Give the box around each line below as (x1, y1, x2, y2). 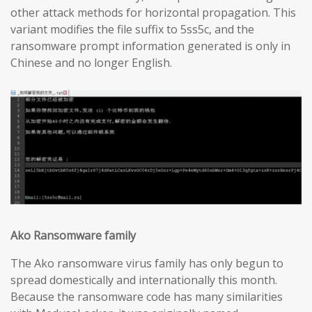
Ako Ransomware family (10, 228, 136, 244)
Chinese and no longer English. (10, 55, 172, 71)
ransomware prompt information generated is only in (10, 38, 290, 54)
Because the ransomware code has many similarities (10, 289, 283, 305)
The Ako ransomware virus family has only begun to (10, 256, 283, 272)
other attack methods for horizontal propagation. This (10, 5, 296, 21)
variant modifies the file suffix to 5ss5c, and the (10, 22, 254, 38)
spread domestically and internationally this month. (10, 272, 277, 288)
